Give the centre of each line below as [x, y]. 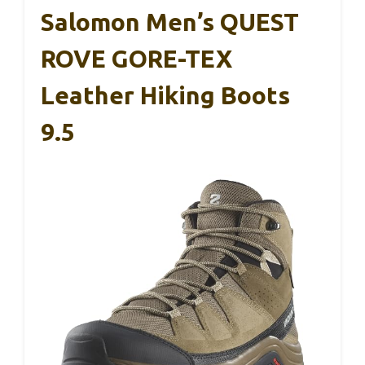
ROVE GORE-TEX [136, 59]
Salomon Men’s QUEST [170, 22]
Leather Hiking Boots [165, 95]
